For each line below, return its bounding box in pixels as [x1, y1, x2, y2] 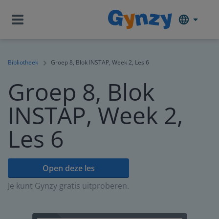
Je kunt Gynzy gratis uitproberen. [8, 180, 129, 191]
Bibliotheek [8, 58, 38, 66]
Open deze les [42, 163, 95, 174]
